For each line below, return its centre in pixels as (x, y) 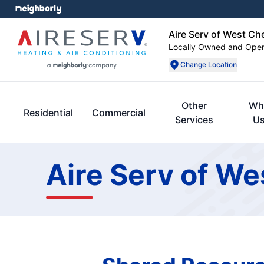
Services (194, 120)
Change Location (209, 65)
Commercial (119, 113)
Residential (48, 113)
